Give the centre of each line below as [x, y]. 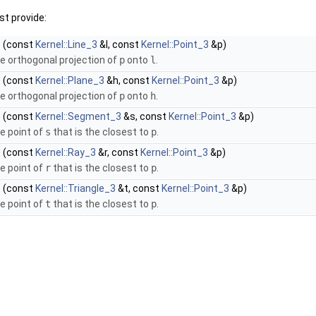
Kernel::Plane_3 [70, 81]
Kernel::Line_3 [66, 45]
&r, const [118, 153]
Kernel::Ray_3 [66, 153]
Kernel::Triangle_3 [75, 189]
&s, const [145, 117]
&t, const [139, 189]
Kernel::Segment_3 [78, 117]
